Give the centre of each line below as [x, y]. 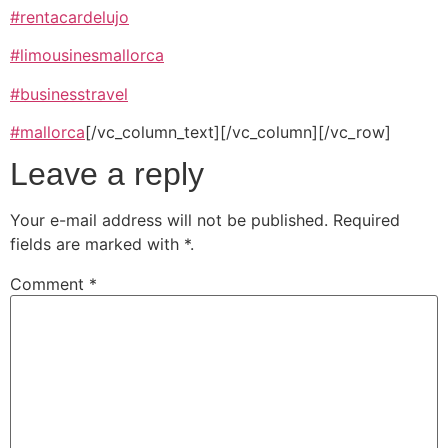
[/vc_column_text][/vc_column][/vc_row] [238, 131]
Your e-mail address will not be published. [169, 220]
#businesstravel [69, 93]
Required [366, 220]
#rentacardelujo [69, 16]
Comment [49, 284]
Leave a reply [107, 174]
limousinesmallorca [92, 55]
